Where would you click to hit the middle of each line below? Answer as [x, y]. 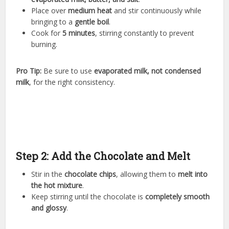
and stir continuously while [157, 11]
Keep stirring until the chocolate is [88, 197]
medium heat [90, 11]
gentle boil [92, 22]
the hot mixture [57, 186]
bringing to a [53, 22]
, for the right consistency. [72, 82]
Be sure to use [68, 71]
